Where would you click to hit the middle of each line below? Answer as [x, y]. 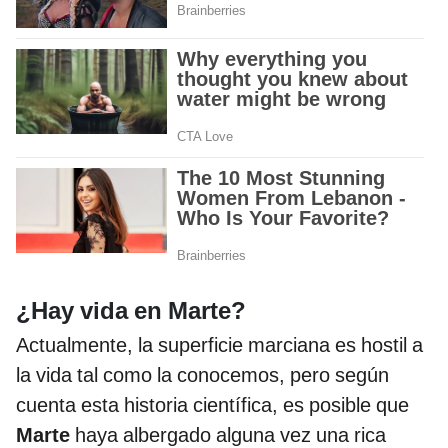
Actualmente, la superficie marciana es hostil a [219, 344]
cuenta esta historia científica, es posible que [212, 404]
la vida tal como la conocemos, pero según [202, 374]
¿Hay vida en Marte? [131, 310]
